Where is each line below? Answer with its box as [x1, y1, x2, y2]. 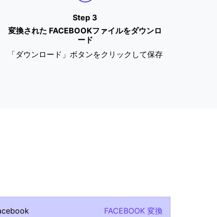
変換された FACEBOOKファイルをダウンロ [8, 26, 162, 35]
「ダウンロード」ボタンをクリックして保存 [7, 49, 163, 59]
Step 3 [73, 13, 98, 22]
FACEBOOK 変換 [104, 206, 163, 216]
